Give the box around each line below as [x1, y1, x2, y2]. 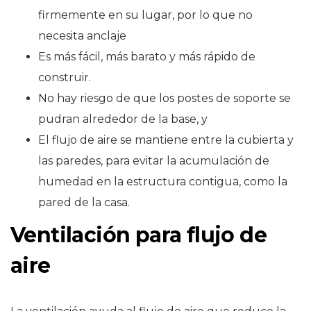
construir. [38, 71, 91, 85]
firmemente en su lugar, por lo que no [38, 8, 253, 22]
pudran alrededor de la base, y [38, 112, 208, 126]
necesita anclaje [38, 29, 126, 43]
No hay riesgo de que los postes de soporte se [38, 92, 291, 106]
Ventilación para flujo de [10, 222, 267, 249]
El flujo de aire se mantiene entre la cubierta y [38, 133, 294, 147]
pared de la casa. [38, 196, 130, 210]
